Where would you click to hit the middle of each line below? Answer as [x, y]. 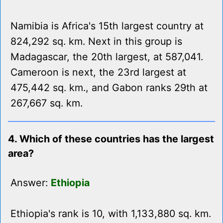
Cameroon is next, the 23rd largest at [98, 72]
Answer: [31, 183]
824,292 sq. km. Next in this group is [96, 42]
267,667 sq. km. [47, 103]
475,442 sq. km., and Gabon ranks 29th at [109, 88]
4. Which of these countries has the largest [111, 139]
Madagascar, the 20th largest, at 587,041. [107, 57]
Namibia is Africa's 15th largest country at [107, 26]
